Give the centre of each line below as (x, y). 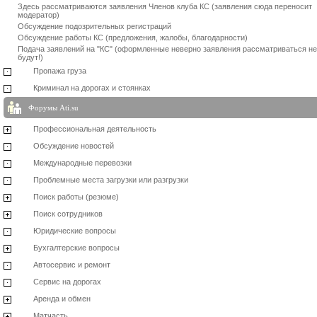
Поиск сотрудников (68, 214)
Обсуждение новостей (74, 146)
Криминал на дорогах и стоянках (92, 88)
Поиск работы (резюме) (76, 197)
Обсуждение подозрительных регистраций (94, 26)
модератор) (39, 15)
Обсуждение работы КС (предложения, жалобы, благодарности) (133, 38)
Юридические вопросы (75, 231)
